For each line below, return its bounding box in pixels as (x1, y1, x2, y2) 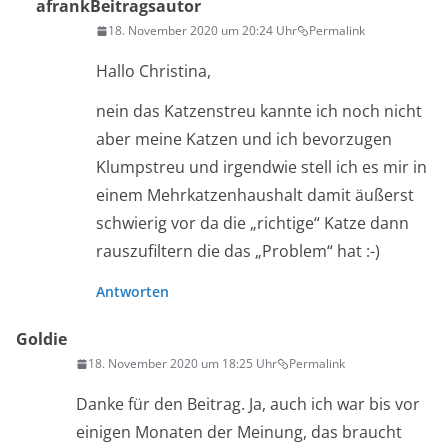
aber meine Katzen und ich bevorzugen (96, 128, 392, 151)
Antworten (96, 282, 169, 302)
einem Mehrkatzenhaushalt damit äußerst (96, 184, 414, 207)
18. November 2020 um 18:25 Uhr (88, 355, 277, 373)
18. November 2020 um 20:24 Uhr (108, 22, 297, 40)
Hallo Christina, (96, 60, 211, 83)
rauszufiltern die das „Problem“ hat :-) (96, 240, 380, 263)
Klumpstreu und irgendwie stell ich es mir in (96, 156, 427, 179)
